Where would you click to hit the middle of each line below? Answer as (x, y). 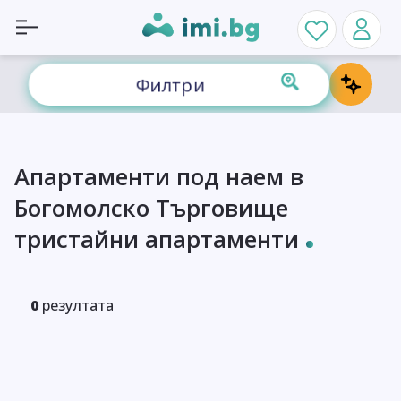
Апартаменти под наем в (159, 176)
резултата (77, 305)
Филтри (170, 84)
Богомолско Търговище (151, 208)
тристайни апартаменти (157, 239)
